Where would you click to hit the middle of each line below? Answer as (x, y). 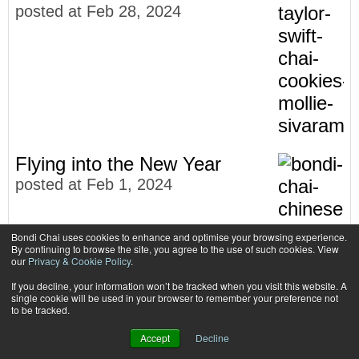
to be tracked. (40, 310)
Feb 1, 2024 (129, 184)
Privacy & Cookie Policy (79, 261)
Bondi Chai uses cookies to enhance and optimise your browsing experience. (179, 237)
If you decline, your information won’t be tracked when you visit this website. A (179, 286)
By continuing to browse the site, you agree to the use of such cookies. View (175, 249)
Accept (155, 338)
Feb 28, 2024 (134, 11)
